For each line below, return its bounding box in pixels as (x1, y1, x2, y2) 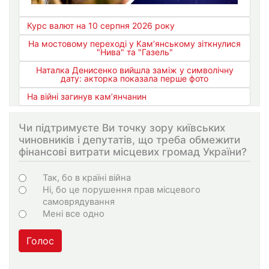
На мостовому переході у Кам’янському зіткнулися (28, 38, 241, 49)
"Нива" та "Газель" (96, 47, 173, 58)
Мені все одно (43, 208, 104, 219)
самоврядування (43, 196, 115, 207)
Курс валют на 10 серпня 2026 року (27, 20, 175, 31)
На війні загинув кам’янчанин (27, 91, 147, 102)
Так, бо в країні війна (43, 172, 131, 183)
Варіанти (19, 168, 82, 186)
